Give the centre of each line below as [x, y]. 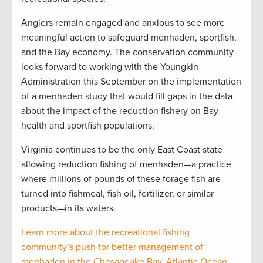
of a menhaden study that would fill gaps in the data [127, 97]
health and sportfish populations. [88, 126]
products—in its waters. [68, 209]
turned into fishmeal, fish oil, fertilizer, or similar [117, 194]
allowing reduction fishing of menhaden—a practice [126, 165]
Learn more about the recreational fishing [105, 233]
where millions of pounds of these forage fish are [121, 179]
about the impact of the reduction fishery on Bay [120, 111]
